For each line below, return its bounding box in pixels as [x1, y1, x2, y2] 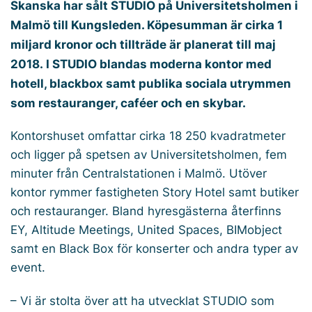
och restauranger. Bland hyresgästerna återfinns [10, 203, 281, 218]
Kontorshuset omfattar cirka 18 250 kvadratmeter [10, 128, 286, 143]
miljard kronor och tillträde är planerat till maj [10, 37, 276, 52]
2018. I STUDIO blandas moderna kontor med [10, 56, 272, 71]
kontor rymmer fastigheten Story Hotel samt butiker [10, 185, 299, 199]
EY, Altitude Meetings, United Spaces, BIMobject [10, 222, 282, 237]
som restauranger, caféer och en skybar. [10, 95, 246, 110]
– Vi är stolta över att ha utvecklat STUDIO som [10, 293, 274, 308]
